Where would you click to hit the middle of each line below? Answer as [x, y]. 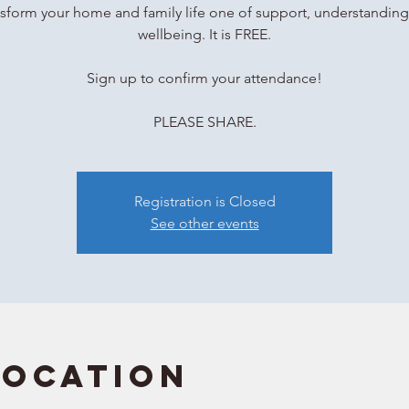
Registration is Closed [204, 202]
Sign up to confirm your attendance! [204, 79]
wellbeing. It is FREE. [204, 35]
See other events [204, 224]
